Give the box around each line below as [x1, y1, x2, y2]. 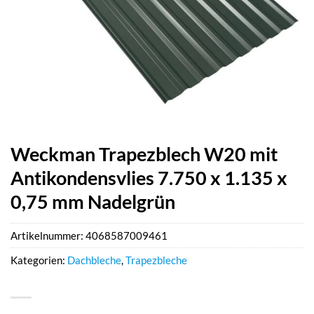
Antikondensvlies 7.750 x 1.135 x [11, 166, 287, 189]
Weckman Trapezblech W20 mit [11, 142, 278, 165]
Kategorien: [11, 254, 67, 267]
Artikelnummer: [11, 229, 86, 243]
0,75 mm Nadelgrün [11, 190, 175, 213]
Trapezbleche [125, 254, 187, 267]
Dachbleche [67, 254, 121, 267]
